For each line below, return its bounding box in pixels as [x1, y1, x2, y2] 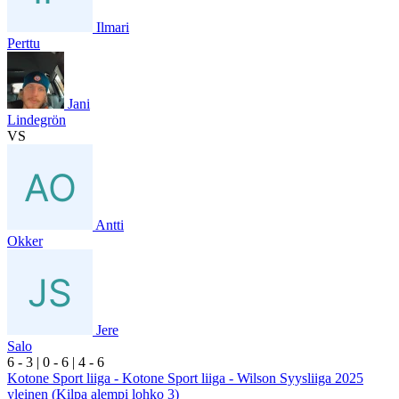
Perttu [7, 35, 40, 51]
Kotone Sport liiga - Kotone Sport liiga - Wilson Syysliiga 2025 [7, 370, 363, 386]
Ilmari [96, 19, 129, 35]
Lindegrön [7, 111, 66, 127]
